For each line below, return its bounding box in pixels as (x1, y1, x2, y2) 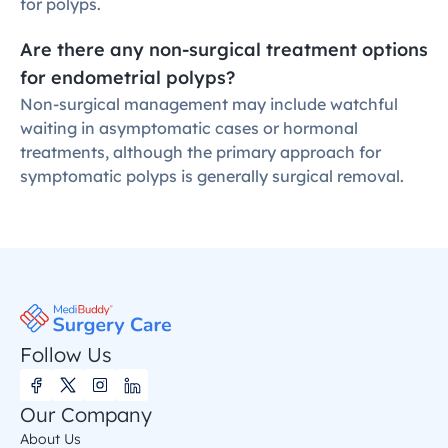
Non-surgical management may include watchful (20, 94, 398, 114)
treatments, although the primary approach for (20, 142, 381, 162)
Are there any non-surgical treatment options (20, 38, 428, 61)
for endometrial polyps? (20, 66, 235, 89)
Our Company (20, 402, 152, 427)
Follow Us (20, 342, 112, 367)
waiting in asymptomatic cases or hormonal (20, 118, 358, 138)
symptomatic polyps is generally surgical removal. (20, 166, 404, 186)
